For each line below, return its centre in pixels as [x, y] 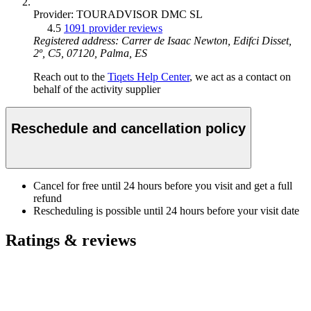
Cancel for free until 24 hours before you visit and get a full [163, 186]
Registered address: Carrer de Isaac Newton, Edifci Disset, [162, 41]
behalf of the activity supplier [97, 90]
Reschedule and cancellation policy [128, 128]
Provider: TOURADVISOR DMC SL [118, 15]
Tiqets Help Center [149, 77]
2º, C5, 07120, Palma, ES [90, 53]
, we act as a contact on [240, 77]
